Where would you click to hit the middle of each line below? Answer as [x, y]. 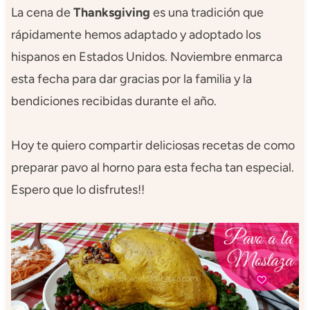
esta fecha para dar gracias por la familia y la [131, 79]
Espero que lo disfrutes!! [77, 190]
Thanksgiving [111, 13]
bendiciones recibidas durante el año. [113, 101]
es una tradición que [207, 13]
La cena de [42, 13]
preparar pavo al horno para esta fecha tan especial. [152, 168]
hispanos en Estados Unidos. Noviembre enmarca [146, 57]
